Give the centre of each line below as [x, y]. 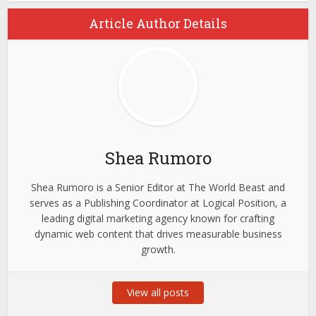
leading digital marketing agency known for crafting [158, 219]
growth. [158, 250]
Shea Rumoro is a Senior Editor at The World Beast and [158, 188]
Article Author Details [158, 24]
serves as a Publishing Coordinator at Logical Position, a [158, 203]
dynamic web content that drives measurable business [158, 234]
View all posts [158, 293]
